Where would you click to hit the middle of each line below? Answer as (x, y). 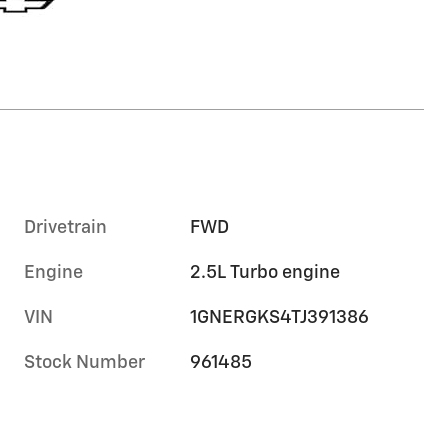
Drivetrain (65, 227)
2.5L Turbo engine (265, 272)
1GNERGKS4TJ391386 (280, 317)
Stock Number (84, 362)
